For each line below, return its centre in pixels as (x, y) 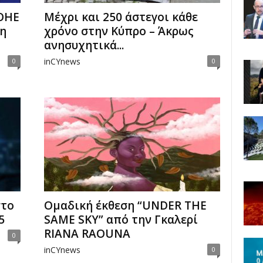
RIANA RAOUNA (87, 234)
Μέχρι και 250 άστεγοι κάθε (121, 17)
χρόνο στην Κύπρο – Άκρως (119, 31)
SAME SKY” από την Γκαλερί (121, 220)
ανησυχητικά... (84, 45)
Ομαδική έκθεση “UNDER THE (125, 205)
